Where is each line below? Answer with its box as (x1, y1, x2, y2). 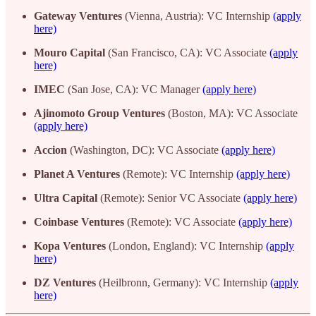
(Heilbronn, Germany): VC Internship (96, 276, 270, 288)
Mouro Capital (34, 46, 105, 59)
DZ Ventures (34, 276, 96, 288)
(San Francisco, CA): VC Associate (105, 46, 269, 59)
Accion (34, 143, 67, 156)
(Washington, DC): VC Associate (67, 143, 221, 156)
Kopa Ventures (34, 239, 106, 252)
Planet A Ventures (34, 167, 120, 180)
